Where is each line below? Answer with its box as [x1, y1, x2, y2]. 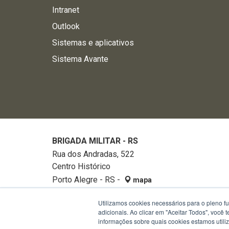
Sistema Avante [52, 54, 108, 64]
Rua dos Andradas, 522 [52, 149, 134, 159]
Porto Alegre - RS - [52, 175, 122, 185]
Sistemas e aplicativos [52, 38, 134, 48]
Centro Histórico [52, 162, 110, 171]
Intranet [52, 5, 79, 15]
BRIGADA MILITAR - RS [52, 136, 138, 146]
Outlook [52, 21, 80, 31]
